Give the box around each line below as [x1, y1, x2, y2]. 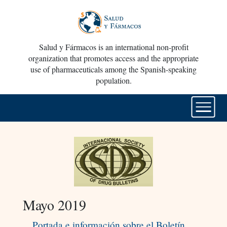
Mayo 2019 [22, 195, 86, 215]
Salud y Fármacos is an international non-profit [39, 42, 188, 53]
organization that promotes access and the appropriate [28, 53, 199, 64]
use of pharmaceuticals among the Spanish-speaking [30, 64, 197, 75]
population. [95, 75, 132, 86]
